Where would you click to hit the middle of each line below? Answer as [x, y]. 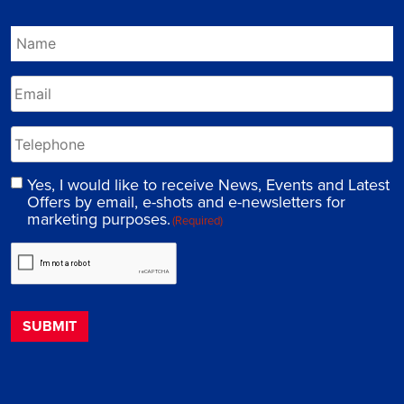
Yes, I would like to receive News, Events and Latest [209, 185]
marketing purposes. [99, 220]
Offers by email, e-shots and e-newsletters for [187, 202]
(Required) [197, 221]
